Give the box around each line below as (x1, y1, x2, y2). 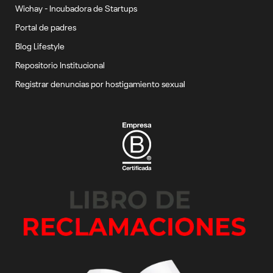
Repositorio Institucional (15, 57, 105, 70)
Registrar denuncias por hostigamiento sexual (15, 76, 185, 89)
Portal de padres (15, 19, 76, 32)
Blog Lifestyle (15, 38, 65, 51)
